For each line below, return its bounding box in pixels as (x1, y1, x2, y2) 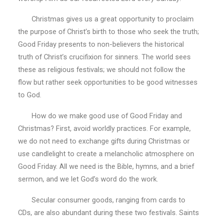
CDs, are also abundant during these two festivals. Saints (18, 208, 199, 217)
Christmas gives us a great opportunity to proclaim (18, 15, 194, 24)
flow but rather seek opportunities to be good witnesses (18, 78, 198, 87)
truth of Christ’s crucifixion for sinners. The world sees (18, 53, 191, 62)
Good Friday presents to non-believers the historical (18, 40, 184, 49)
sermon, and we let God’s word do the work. (18, 175, 158, 184)
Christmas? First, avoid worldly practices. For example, (18, 124, 191, 133)
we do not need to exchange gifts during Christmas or (18, 137, 190, 146)
